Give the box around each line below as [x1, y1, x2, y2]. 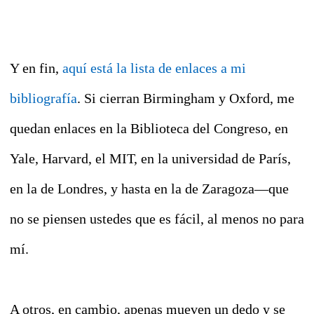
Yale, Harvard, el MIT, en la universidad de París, [10, 151, 291, 167]
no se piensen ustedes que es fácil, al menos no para [10, 211, 304, 227]
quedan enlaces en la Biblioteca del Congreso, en [10, 121, 288, 137]
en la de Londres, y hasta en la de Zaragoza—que [10, 181, 289, 197]
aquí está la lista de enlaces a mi [62, 60, 246, 76]
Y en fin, [10, 60, 62, 76]
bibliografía [10, 90, 77, 107]
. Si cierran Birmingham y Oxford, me [77, 90, 294, 107]
